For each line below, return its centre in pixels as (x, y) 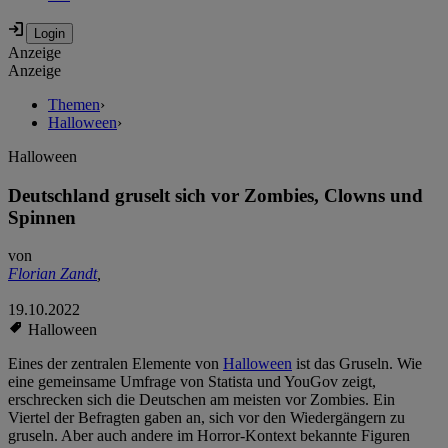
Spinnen (42, 217)
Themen (74, 105)
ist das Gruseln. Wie (357, 364)
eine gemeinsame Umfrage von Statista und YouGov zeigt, (192, 382)
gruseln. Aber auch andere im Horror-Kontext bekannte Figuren (209, 436)
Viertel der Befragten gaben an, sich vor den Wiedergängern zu (206, 418)
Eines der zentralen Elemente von (115, 364)
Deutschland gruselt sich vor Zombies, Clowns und (215, 195)
